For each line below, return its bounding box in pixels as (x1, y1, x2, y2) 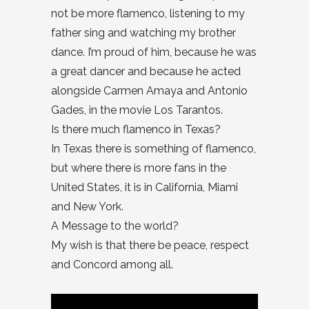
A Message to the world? (51, 219, 179, 233)
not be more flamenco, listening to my (51, 7, 245, 21)
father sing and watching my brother (51, 26, 236, 40)
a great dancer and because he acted (51, 65, 241, 79)
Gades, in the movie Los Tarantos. (51, 103, 223, 117)
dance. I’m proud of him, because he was (51, 46, 257, 59)
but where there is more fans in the (51, 161, 226, 175)
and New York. (51, 200, 123, 214)
